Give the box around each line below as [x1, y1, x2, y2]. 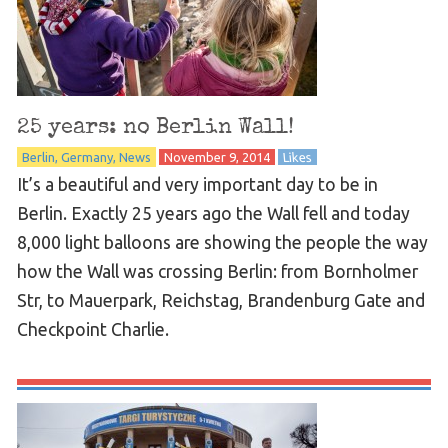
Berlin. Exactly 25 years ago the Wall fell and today [16, 203, 410, 223]
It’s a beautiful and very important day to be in [16, 174, 378, 194]
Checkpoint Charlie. [16, 319, 169, 339]
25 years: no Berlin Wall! [16, 116, 294, 139]
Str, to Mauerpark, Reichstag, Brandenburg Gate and [16, 290, 425, 310]
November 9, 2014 [163, 149, 270, 164]
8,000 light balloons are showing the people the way [16, 232, 428, 252]
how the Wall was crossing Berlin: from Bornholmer [16, 261, 418, 281]
